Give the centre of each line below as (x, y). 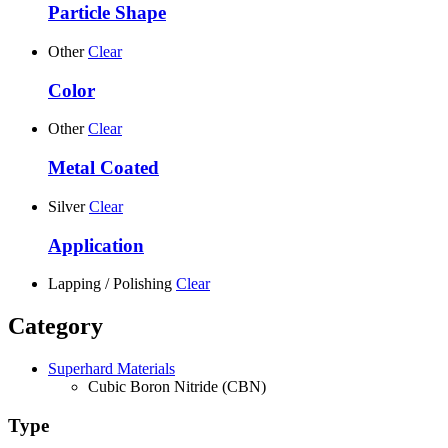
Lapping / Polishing (110, 284)
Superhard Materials (111, 369)
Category (55, 326)
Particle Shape (107, 13)
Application (96, 245)
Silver (66, 206)
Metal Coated (103, 168)
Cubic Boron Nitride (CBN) (177, 387)
